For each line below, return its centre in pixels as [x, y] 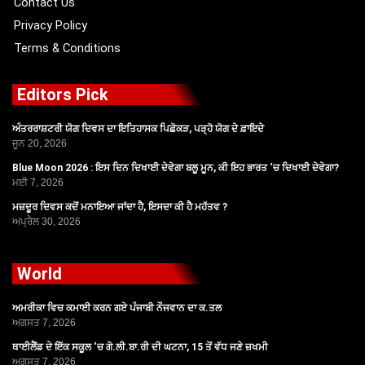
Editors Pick [63, 95]
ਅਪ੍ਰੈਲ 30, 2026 [46, 222]
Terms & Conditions [67, 48]
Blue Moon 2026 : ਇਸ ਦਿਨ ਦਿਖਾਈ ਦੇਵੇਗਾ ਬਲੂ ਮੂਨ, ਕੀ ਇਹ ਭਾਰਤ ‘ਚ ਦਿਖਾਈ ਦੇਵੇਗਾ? [176, 168]
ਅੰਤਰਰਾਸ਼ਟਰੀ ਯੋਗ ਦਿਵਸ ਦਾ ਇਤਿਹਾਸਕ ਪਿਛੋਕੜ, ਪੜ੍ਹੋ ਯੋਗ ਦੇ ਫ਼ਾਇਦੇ [138, 129]
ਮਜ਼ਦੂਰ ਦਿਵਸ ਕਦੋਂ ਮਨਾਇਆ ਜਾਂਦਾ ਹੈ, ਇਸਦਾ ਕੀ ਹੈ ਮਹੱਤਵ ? [120, 207]
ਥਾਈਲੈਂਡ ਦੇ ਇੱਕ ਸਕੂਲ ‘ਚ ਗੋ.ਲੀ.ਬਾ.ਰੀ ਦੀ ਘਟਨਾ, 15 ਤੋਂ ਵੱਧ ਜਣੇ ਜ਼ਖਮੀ [140, 347]
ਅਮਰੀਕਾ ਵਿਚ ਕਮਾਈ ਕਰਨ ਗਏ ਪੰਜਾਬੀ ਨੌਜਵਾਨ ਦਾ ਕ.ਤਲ [117, 308]
